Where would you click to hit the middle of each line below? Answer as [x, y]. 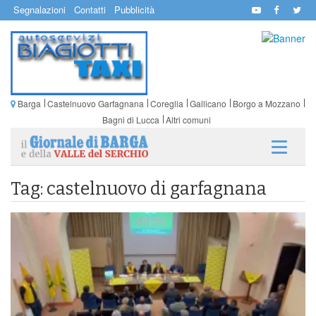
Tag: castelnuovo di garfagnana [139, 189]
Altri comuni [188, 119]
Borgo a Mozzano [266, 103]
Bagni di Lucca [130, 119]
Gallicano [208, 103]
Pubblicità [134, 10]
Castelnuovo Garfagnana [95, 103]
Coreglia [166, 103]
